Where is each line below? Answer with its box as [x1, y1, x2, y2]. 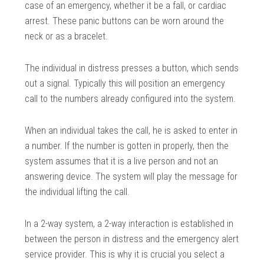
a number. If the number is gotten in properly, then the [25, 140, 229, 151]
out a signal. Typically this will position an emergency [25, 77, 226, 89]
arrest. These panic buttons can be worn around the [25, 15, 225, 27]
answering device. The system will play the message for [25, 170, 238, 182]
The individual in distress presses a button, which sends [25, 62, 239, 74]
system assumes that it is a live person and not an [25, 155, 219, 167]
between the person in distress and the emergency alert [25, 233, 239, 245]
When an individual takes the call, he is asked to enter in [25, 124, 238, 136]
